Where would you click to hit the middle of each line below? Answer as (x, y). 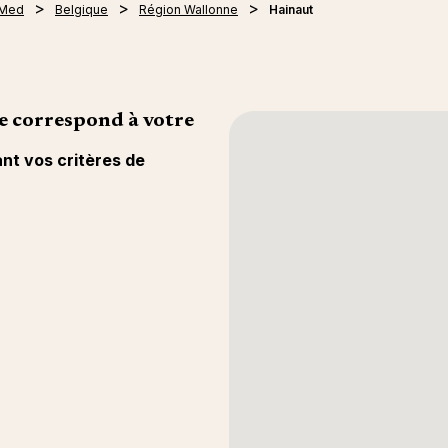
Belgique (81, 9)
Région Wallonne (188, 9)
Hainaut (291, 9)
